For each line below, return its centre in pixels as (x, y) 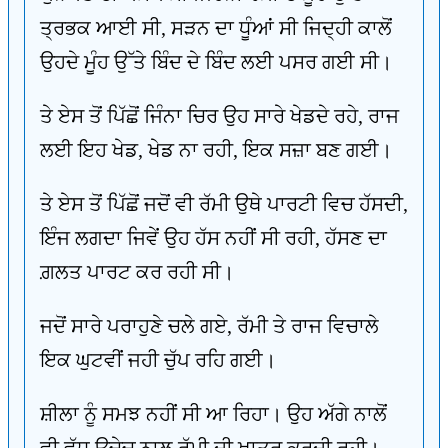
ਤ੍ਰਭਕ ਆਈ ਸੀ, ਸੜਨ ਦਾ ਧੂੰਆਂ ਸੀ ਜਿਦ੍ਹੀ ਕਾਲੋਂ (216, 28)
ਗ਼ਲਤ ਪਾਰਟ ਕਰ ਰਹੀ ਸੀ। (137, 272)
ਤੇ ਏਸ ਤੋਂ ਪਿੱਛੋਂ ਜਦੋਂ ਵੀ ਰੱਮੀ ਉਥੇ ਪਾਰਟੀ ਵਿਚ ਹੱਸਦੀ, (224, 204)
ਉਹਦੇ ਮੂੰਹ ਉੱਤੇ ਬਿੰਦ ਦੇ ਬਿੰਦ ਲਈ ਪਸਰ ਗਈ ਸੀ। (216, 62)
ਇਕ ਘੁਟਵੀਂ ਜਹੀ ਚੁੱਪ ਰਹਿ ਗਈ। (158, 360)
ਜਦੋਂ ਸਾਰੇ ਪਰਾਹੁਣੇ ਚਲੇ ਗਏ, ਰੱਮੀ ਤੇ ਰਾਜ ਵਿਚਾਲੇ (209, 326)
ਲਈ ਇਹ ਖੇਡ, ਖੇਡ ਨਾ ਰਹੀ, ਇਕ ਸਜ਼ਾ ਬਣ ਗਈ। (216, 150)
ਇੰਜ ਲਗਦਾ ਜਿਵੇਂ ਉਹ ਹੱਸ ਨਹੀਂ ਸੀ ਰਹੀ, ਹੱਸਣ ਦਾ (213, 238)
